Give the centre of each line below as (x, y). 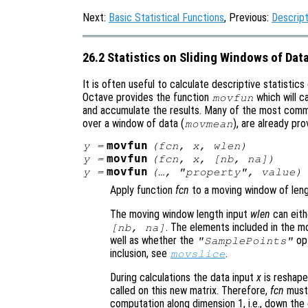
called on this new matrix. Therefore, (190, 291)
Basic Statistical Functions (166, 18)
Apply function (143, 190)
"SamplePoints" (245, 241)
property (213, 172)
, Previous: (248, 18)
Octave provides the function (147, 98)
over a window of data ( (133, 124)
